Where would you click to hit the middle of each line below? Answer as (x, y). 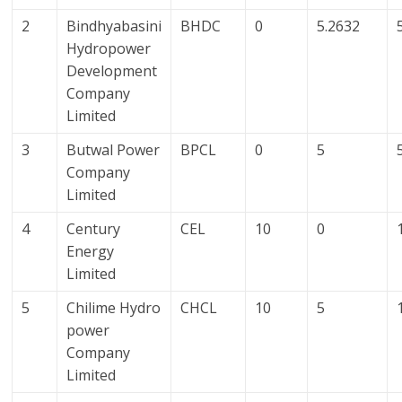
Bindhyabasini (114, 26)
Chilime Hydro (114, 308)
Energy (91, 252)
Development (112, 71)
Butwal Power (114, 150)
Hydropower (109, 49)
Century (94, 229)
